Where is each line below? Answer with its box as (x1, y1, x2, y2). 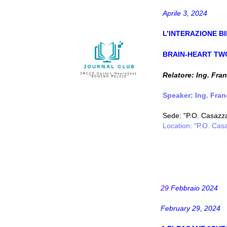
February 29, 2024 (161, 204, 220, 212)
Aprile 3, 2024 (161, 9, 207, 17)
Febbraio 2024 (169, 184, 218, 192)
